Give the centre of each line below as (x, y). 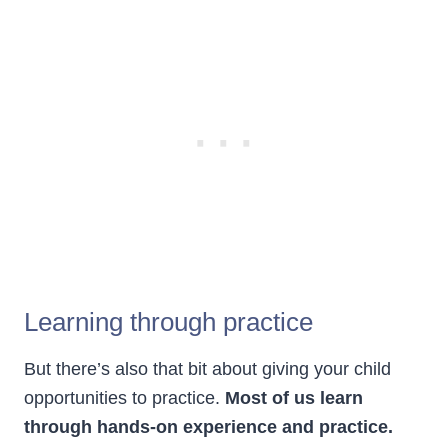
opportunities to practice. (124, 398)
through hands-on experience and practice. (208, 427)
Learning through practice (168, 322)
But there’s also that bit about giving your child (207, 369)
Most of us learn (294, 398)
